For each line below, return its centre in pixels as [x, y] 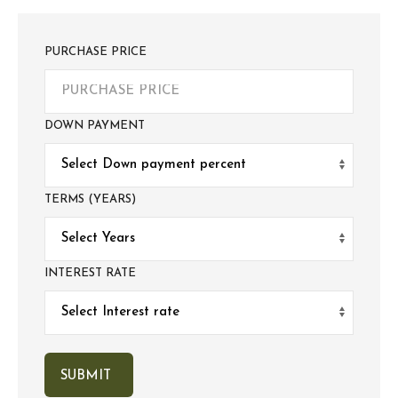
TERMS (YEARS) [90, 199]
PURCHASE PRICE [96, 52]
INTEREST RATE [90, 273]
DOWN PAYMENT [95, 125]
